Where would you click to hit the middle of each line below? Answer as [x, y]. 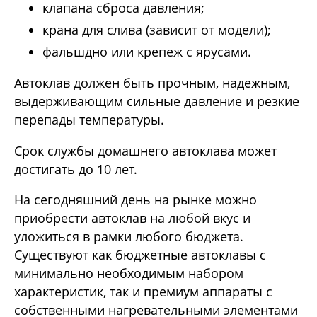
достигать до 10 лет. [76, 169]
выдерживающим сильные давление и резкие [157, 101]
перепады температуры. [89, 119]
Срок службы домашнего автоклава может [145, 150]
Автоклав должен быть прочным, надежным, [152, 82]
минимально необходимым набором [129, 273]
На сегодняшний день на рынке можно [136, 200]
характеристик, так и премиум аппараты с [143, 292]
